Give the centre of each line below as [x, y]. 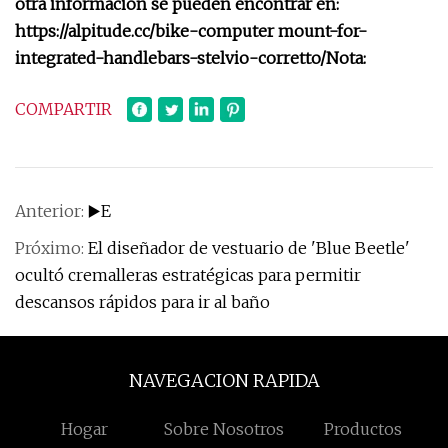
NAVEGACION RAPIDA [224, 380]
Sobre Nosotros [224, 429]
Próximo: [51, 248]
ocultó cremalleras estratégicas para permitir [188, 275]
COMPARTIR [63, 109]
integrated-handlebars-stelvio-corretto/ [170, 58]
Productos [363, 429]
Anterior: [51, 211]
